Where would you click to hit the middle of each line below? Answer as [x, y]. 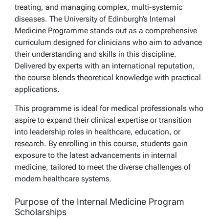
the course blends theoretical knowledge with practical [108, 77]
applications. [37, 89]
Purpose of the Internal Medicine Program [99, 201]
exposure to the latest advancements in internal [96, 155]
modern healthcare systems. [63, 178]
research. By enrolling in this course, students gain [101, 143]
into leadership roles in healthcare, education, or [98, 131]
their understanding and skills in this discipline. [96, 54]
